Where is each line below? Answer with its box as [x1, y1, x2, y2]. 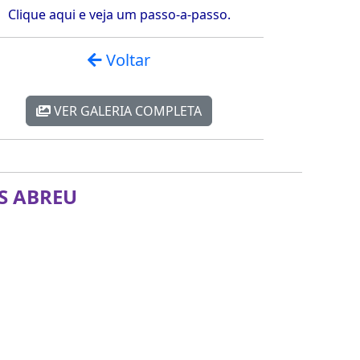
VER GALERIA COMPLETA [51, 102, 202, 120]
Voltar [102, 49, 150, 71]
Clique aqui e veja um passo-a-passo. [7, 6, 231, 23]
